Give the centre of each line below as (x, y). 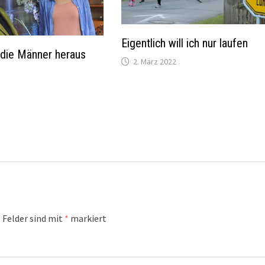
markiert (88, 218)
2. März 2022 (155, 61)
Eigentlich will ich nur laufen (185, 43)
